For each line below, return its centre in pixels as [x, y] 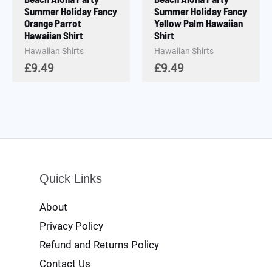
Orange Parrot [53, 23]
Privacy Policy [71, 226]
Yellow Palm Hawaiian [199, 23]
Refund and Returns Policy [99, 245]
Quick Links [71, 179]
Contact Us [65, 264]
